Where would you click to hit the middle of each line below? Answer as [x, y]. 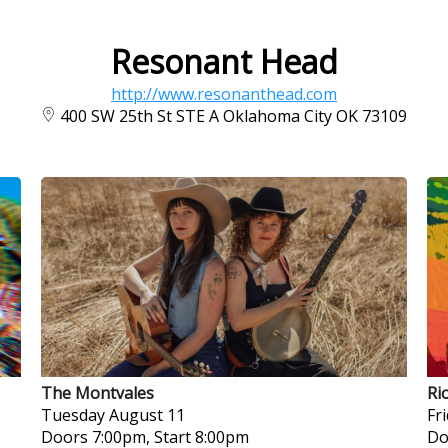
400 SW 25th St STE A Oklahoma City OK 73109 [233, 116]
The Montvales [97, 393]
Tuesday [72, 415]
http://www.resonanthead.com [224, 94]
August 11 [146, 415]
